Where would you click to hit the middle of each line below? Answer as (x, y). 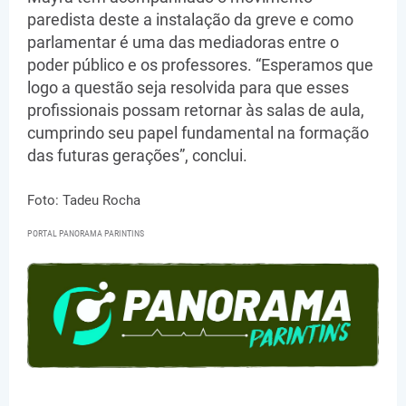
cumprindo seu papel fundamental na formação (198, 133)
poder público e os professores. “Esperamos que (200, 65)
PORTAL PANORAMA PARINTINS (86, 234)
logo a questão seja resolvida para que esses (188, 88)
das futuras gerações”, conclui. (137, 156)
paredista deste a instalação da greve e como (190, 20)
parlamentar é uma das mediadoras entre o (183, 43)
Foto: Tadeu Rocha (84, 201)
